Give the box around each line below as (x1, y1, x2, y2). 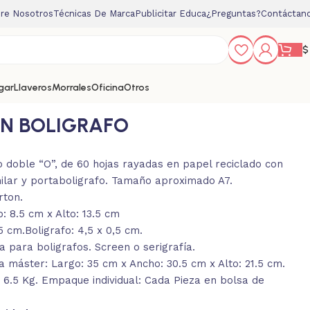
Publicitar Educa (135, 8, 206, 19)
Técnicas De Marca (53, 8, 135, 19)
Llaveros (14, 82, 52, 93)
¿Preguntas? (206, 8, 261, 19)
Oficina (91, 82, 124, 93)
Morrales (52, 82, 91, 93)
